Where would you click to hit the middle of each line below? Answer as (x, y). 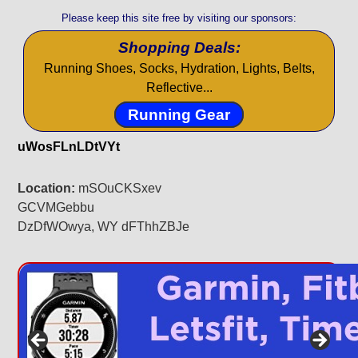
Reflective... (179, 87)
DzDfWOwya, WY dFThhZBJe (104, 226)
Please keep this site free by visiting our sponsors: (179, 18)
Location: (48, 188)
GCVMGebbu (56, 207)
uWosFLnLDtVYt (69, 146)
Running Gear (179, 114)
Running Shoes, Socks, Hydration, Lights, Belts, (179, 68)
